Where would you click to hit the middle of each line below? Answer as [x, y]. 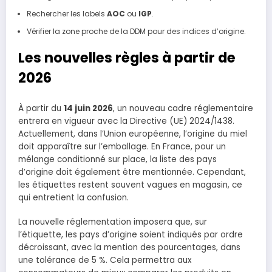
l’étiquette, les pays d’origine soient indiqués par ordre [131, 235]
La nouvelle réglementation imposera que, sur [113, 222]
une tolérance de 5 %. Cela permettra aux [105, 260]
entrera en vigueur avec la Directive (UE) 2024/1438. [126, 121]
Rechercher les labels [66, 14]
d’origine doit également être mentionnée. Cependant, [132, 172]
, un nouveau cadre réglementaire [183, 108]
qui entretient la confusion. [73, 197]
